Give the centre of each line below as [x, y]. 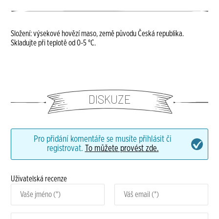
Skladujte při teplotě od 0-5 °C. [54, 43]
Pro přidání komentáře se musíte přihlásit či [103, 139]
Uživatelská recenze [39, 179]
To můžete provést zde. [122, 149]
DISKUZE [109, 99]
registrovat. [66, 149]
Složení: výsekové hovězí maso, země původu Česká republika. [98, 34]
